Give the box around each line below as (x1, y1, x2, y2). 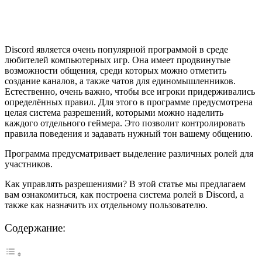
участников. (5, 158, 53, 169)
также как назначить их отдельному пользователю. (5, 199, 208, 210)
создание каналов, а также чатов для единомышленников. (5, 75, 236, 86)
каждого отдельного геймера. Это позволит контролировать (5, 118, 245, 128)
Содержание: (5, 221, 65, 234)
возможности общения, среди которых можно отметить (5, 65, 226, 75)
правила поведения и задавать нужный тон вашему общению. (5, 128, 253, 139)
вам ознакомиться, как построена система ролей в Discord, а (5, 189, 244, 199)
